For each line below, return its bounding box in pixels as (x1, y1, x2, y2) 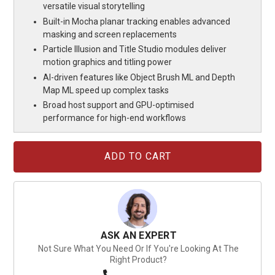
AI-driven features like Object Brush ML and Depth (43, 72, 236, 82)
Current (13, 142, 39, 152)
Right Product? (110, 254, 168, 265)
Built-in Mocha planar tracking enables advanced (43, 16, 231, 26)
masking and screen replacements (43, 29, 177, 39)
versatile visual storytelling (43, 1, 145, 12)
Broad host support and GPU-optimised (43, 100, 195, 110)
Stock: (13, 153, 36, 163)
